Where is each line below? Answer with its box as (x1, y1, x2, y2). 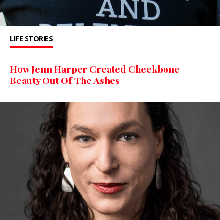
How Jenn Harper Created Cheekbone (10, 62, 180, 76)
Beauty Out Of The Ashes (10, 74, 120, 87)
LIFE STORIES (10, 34, 53, 44)
